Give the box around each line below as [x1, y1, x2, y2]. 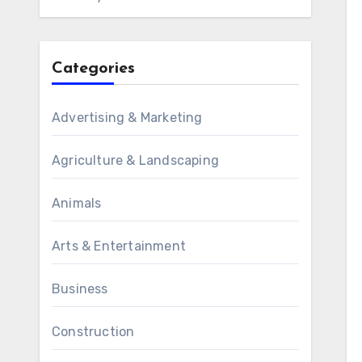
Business [52, 281, 108, 297]
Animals [52, 196, 102, 211]
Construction [52, 324, 135, 339]
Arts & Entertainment [52, 238, 186, 254]
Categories [52, 61, 135, 77]
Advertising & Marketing [52, 110, 203, 125]
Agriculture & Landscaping [52, 153, 219, 168]
